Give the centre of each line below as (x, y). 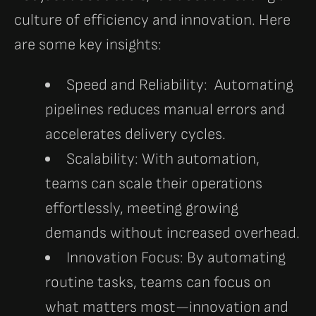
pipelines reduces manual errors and (165, 109)
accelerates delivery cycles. (135, 134)
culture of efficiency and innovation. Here (152, 20)
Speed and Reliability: (140, 85)
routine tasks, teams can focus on (158, 282)
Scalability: (104, 159)
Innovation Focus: (127, 257)
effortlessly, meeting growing (142, 208)
